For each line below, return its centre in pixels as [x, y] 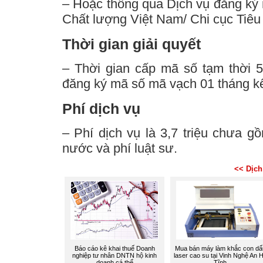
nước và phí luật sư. [120, 149]
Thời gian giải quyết [131, 44]
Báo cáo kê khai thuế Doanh [114, 248]
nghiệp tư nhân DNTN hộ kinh [114, 255]
